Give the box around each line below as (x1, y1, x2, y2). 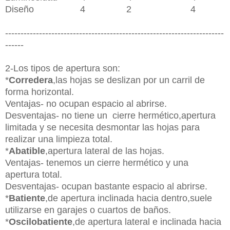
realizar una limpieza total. (5, 133, 112, 144)
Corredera (9, 74, 53, 85)
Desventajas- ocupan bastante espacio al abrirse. (5, 181, 207, 191)
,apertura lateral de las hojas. (45, 145, 164, 156)
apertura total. (5, 169, 62, 180)
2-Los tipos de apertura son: (5, 63, 120, 73)
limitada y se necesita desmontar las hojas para (5, 122, 200, 132)
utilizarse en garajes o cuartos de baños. (5, 204, 171, 215)
